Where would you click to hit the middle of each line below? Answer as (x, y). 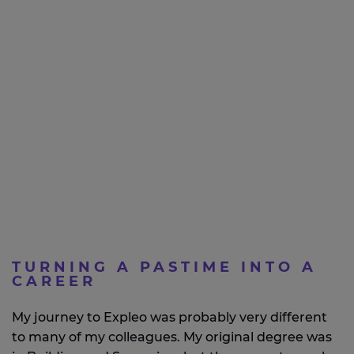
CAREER (54, 281)
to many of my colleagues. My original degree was (172, 337)
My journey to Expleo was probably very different (169, 317)
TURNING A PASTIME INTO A (164, 267)
